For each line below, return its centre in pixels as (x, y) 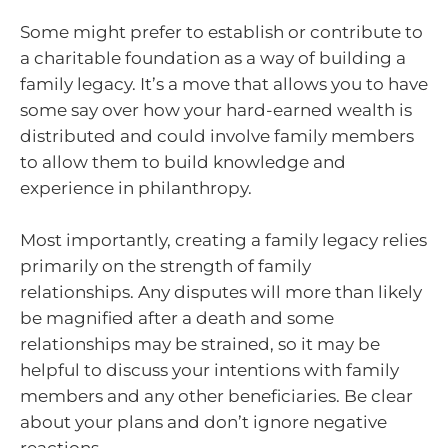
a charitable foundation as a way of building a (213, 58)
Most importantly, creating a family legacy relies (223, 239)
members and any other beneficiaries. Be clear (216, 395)
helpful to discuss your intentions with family (209, 369)
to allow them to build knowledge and (183, 162)
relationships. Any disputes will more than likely (221, 291)
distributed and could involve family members (217, 136)
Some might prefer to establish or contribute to (221, 32)
